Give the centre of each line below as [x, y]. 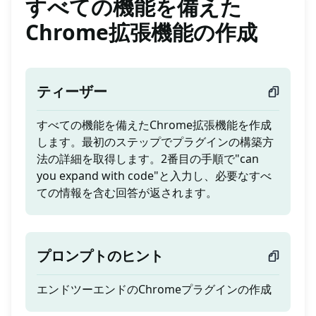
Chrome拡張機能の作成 [141, 32]
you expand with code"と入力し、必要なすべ [154, 176]
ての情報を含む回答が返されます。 [127, 193]
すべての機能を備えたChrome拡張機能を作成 [154, 125]
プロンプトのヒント [100, 256]
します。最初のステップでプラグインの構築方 [155, 142]
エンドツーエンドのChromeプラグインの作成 [154, 290]
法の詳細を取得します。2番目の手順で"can [148, 159]
